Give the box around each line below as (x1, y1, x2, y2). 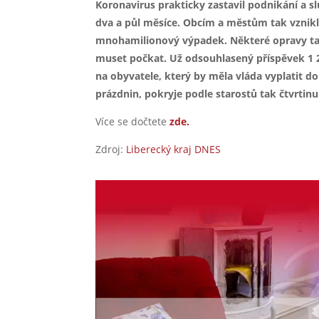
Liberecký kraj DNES (126, 142, 224, 156)
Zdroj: (95, 142, 127, 156)
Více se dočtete (95, 114, 170, 128)
